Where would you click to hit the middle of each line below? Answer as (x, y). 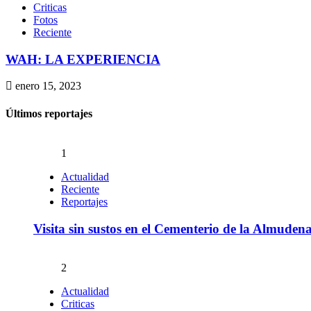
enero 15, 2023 (47, 86)
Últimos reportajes (49, 113)
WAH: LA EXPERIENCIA (83, 59)
